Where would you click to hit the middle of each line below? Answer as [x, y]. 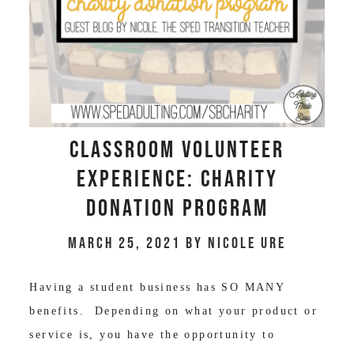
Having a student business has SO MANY [157, 288]
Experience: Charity [177, 180]
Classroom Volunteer [177, 151]
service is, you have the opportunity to [152, 335]
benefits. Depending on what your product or [173, 311]
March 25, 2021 [124, 244]
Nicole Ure [247, 244]
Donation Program [177, 209]
